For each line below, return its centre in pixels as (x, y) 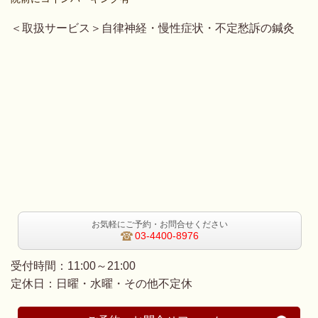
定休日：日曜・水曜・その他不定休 (102, 284)
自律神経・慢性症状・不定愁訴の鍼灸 (198, 28)
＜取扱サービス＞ (56, 28)
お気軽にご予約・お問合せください (160, 224)
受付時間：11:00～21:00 (73, 266)
